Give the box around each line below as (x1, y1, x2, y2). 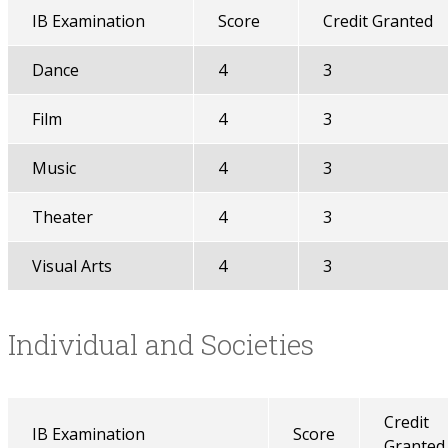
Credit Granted (322, 10, 433, 32)
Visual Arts (31, 255, 112, 277)
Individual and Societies (7, 326, 314, 363)
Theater (31, 206, 93, 228)
